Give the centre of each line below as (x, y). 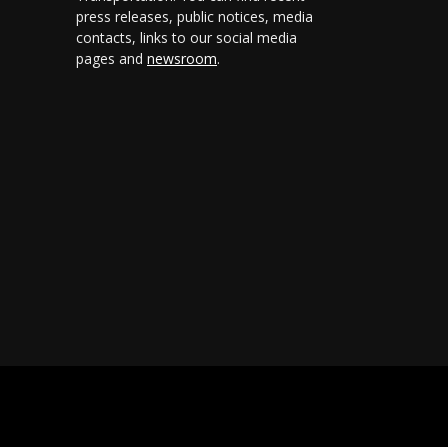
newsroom (182, 58)
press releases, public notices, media (194, 16)
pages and (111, 58)
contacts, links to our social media (186, 37)
